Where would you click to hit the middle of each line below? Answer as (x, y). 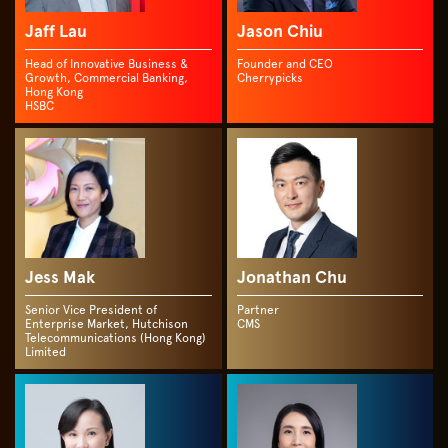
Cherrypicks (269, 78)
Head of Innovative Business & (106, 64)
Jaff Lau (56, 31)
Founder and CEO (284, 64)
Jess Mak (60, 277)
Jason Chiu (279, 31)
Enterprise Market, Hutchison (106, 324)
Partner (257, 310)
